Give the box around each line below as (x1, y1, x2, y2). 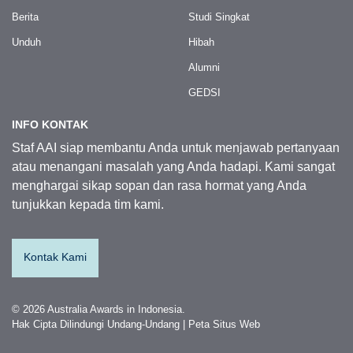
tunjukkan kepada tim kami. (12, 198, 164, 211)
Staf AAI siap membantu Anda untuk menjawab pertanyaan (12, 141, 340, 154)
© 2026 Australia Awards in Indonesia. (12, 303, 185, 315)
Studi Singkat (188, 11, 250, 23)
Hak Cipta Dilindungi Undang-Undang (12, 318, 180, 330)
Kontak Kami (24, 251, 87, 263)
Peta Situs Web (188, 318, 260, 330)
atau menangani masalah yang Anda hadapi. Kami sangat (12, 160, 335, 173)
